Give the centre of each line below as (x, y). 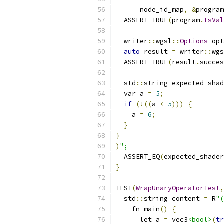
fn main (138, 209)
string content (174, 199)
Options (194, 41)
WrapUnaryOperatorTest (178, 188)
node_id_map (150, 10)
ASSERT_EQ (138, 157)
